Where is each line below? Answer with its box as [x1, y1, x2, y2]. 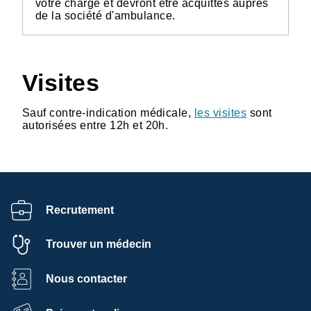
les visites [194, 106, 247, 119]
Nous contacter [46, 272, 127, 285]
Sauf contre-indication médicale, [22, 106, 194, 119]
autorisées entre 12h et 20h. [22, 119, 169, 131]
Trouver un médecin [46, 238, 151, 251]
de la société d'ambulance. [35, 9, 176, 22]
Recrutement [46, 203, 114, 216]
